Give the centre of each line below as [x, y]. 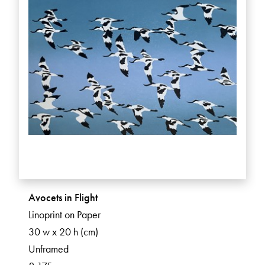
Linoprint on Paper [64, 215]
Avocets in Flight [63, 198]
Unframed [49, 249]
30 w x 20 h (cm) [63, 232]
